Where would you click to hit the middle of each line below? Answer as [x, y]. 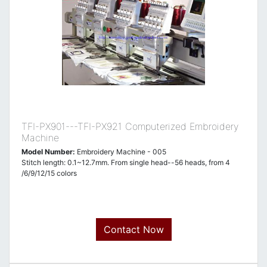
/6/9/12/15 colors [49, 173]
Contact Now [133, 229]
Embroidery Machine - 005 [121, 152]
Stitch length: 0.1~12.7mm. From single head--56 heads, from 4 [126, 162]
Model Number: [48, 152]
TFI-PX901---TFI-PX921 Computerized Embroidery [130, 126]
